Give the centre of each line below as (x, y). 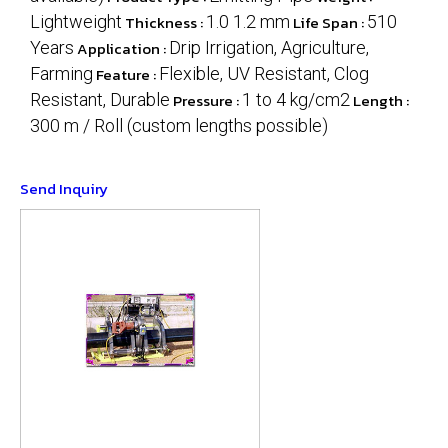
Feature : (127, 74)
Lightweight (76, 21)
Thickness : (165, 22)
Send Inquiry (64, 188)
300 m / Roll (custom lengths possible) (179, 125)
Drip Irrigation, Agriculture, (269, 47)
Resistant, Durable (100, 99)
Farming (61, 73)
